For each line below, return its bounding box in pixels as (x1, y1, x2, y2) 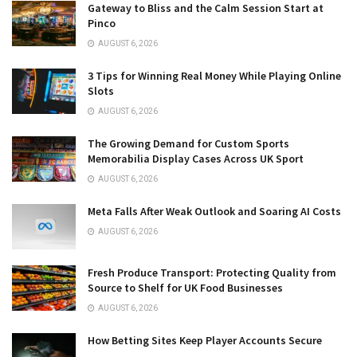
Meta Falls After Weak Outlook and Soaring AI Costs (88, 203, 341, 218)
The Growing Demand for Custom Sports (88, 135, 289, 151)
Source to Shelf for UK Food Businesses (88, 280, 283, 295)
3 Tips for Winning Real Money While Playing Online (88, 68, 341, 83)
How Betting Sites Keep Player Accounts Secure (88, 332, 322, 347)
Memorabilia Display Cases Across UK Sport (88, 151, 304, 166)
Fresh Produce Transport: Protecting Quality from (88, 265, 336, 280)
